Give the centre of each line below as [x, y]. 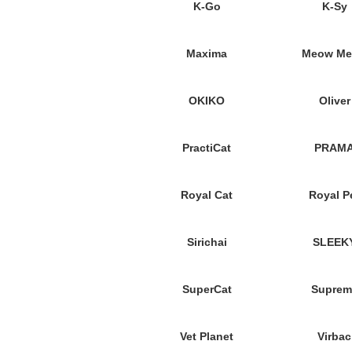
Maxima [207, 53]
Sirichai [207, 242]
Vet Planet [207, 336]
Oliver [334, 101]
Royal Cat [207, 195]
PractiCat [207, 148]
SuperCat [207, 289]
